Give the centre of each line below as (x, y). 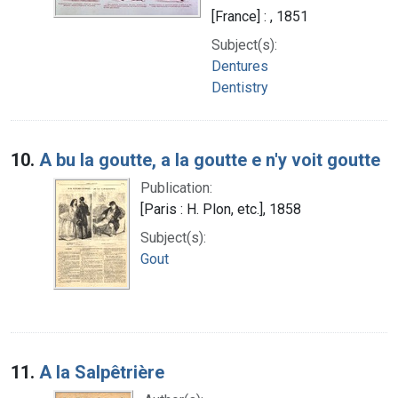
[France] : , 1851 (260, 16)
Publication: (176, 187)
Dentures (240, 66)
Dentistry (240, 87)
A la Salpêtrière (102, 372)
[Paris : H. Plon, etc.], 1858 (221, 209)
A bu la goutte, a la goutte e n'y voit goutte (210, 159)
